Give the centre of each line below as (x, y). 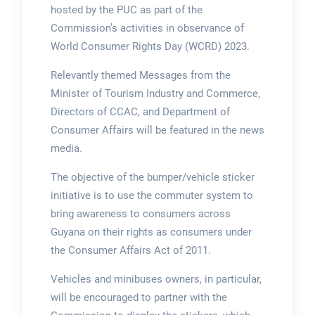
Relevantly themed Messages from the (140, 76)
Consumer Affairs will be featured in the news (157, 130)
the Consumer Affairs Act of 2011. (130, 251)
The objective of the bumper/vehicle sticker (152, 178)
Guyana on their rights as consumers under (151, 232)
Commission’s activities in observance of (147, 28)
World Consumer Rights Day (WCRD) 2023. (151, 47)
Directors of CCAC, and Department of (140, 112)
